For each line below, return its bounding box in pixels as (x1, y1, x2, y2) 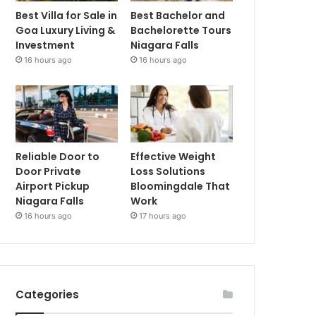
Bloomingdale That (130, 179, 231, 194)
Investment (16, 37, 75, 52)
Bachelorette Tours (130, 23, 232, 37)
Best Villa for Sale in (16, 8, 118, 23)
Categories (16, 287, 80, 303)
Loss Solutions (130, 164, 206, 179)
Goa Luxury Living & (16, 23, 116, 37)
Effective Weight (130, 150, 217, 164)
